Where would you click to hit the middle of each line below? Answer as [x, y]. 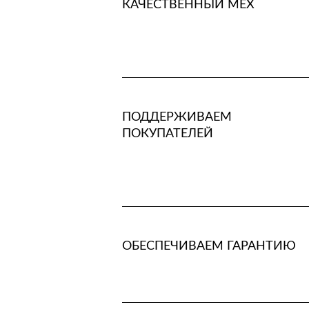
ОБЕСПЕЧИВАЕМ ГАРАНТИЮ [209, 246]
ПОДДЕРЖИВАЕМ [177, 117]
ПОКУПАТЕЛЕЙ [167, 134]
